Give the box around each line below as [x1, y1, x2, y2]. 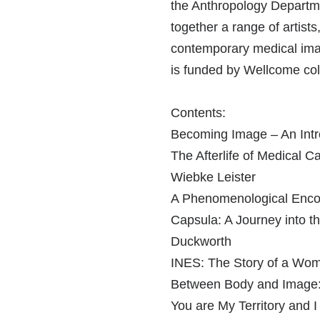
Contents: [170, 105, 226, 120]
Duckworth [170, 234, 231, 249]
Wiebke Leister [170, 169, 256, 184]
